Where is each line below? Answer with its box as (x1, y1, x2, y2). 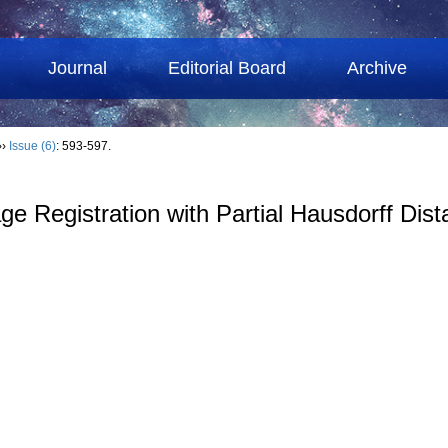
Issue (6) (9, 139, 56, 153)
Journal (48, 58, 108, 78)
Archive (347, 58, 408, 78)
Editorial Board (168, 58, 287, 78)
